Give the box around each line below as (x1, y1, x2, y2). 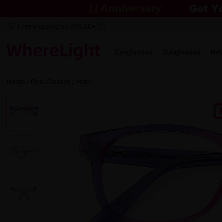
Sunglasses (163, 47, 201, 57)
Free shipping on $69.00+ (16, 21, 98, 31)
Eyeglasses (115, 47, 153, 57)
